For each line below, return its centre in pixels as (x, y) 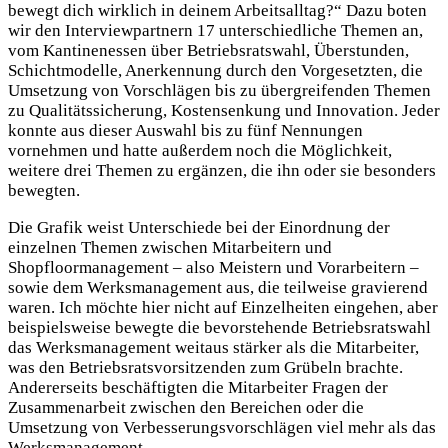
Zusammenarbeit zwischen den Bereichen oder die (186, 407)
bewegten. (44, 190)
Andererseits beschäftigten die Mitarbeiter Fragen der (198, 387)
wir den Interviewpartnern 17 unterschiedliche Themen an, (215, 30)
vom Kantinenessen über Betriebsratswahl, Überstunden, (208, 50)
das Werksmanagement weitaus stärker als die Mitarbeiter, (213, 347)
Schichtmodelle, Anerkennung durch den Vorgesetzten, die (215, 70)
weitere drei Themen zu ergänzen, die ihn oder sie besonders (222, 170)
